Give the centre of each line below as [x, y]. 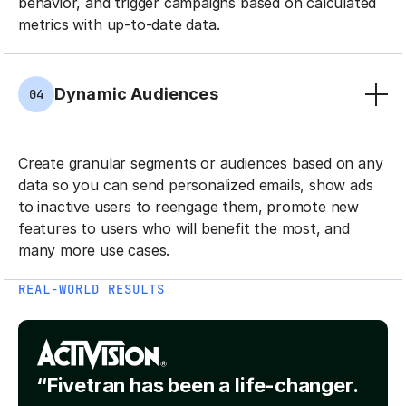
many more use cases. [94, 251]
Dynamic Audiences [136, 94]
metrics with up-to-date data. [119, 25]
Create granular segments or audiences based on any [201, 164]
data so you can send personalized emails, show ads [196, 185]
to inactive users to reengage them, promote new [189, 207]
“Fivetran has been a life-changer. [197, 386]
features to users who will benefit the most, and [184, 229]
